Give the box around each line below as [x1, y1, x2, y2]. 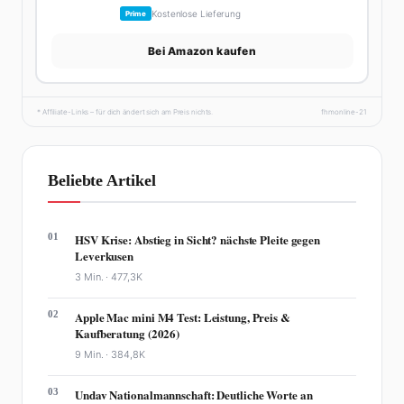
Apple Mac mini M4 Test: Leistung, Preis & [75, 308, 290, 326]
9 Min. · [75, 348, 112, 362]
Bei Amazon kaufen [147, 43, 257, 58]
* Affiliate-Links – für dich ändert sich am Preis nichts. [37, 107, 214, 117]
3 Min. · [75, 271, 112, 284]
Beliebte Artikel [48, 171, 156, 190]
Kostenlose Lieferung [151, 7, 241, 19]
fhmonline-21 [321, 107, 367, 117]
